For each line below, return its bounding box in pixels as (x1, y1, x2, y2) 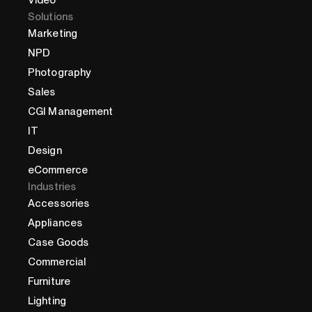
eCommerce (28, 164, 88, 177)
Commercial (28, 256, 86, 269)
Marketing (28, 27, 77, 40)
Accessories (28, 197, 90, 210)
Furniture (28, 275, 70, 288)
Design (28, 144, 62, 157)
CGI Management (28, 105, 114, 118)
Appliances (28, 217, 82, 230)
